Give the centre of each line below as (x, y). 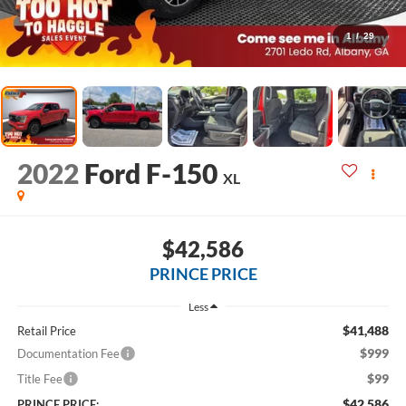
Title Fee (39, 378)
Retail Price (46, 330)
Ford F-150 (150, 174)
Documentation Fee (68, 353)
